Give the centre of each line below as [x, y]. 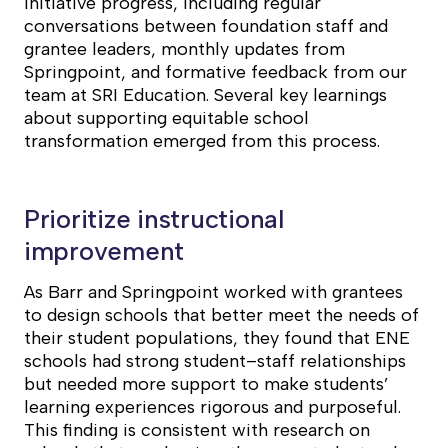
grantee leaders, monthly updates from [184, 49]
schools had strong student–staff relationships [215, 361]
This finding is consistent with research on [197, 430]
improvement [104, 251]
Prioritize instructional [154, 219]
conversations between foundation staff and [206, 26]
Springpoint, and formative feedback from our [215, 72]
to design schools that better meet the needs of [221, 315]
